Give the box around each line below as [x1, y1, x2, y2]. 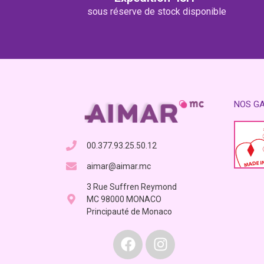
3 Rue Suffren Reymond [86, 181, 177, 192]
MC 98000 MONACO [86, 194, 161, 204]
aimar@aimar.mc [86, 161, 151, 171]
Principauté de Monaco [86, 206, 172, 216]
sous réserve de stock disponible [87, 6, 227, 18]
